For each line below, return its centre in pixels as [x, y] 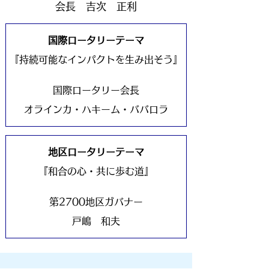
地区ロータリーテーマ [96, 152]
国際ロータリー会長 [96, 90]
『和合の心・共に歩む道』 [96, 171]
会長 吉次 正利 [96, 6]
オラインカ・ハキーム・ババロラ [96, 109]
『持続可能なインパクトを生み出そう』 [96, 59]
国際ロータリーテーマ [96, 40]
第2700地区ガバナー [96, 202]
